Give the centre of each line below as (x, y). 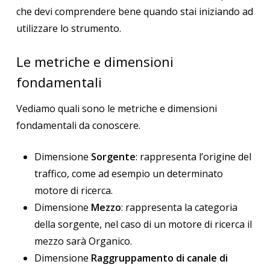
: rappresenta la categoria (179, 208)
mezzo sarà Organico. (83, 241)
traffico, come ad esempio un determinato (128, 174)
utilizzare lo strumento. (68, 28)
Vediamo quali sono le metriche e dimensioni (116, 109)
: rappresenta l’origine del (193, 157)
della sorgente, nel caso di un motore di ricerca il (143, 224)
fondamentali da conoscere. (78, 126)
